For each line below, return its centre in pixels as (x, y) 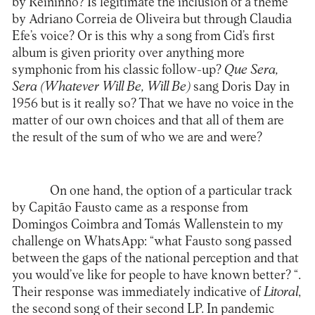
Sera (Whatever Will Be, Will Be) (101, 87)
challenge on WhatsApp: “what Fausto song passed (152, 242)
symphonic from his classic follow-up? (118, 70)
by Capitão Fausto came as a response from (130, 208)
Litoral (281, 292)
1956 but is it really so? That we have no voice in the (153, 104)
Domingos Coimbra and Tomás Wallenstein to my (147, 225)
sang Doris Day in (240, 87)
